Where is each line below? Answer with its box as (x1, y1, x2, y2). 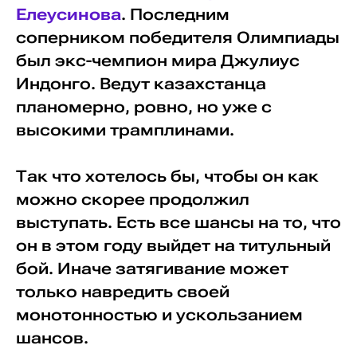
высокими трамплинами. (15, 120, 234, 139)
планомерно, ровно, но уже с (15, 97, 272, 116)
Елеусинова (15, 5, 121, 24)
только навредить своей (15, 282, 229, 301)
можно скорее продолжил (15, 190, 249, 209)
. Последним (120, 5, 229, 24)
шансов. (15, 328, 88, 347)
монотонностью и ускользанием (15, 305, 303, 324)
